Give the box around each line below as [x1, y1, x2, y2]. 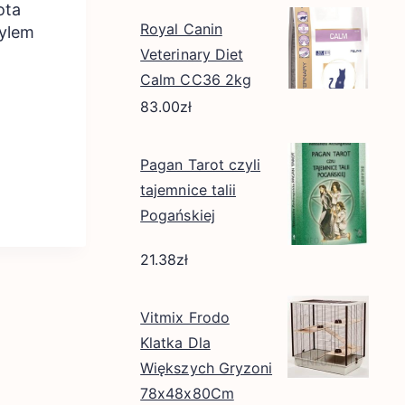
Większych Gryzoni [140, 358, 273, 377]
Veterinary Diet [140, 45, 243, 64]
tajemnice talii [140, 181, 236, 200]
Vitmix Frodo [140, 307, 230, 326]
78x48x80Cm [140, 383, 234, 402]
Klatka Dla [140, 333, 211, 352]
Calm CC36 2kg [140, 71, 251, 89]
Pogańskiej [140, 206, 215, 225]
